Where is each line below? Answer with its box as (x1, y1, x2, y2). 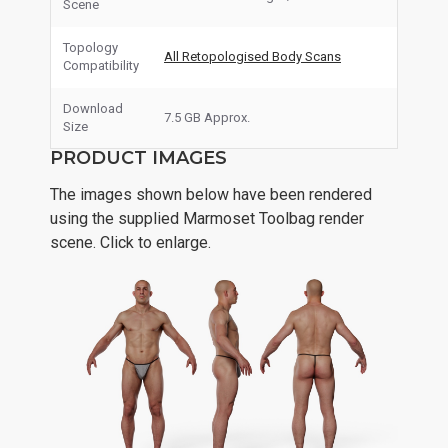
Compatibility (63, 58, 139, 73)
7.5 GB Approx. (164, 110, 253, 125)
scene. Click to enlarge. (50, 233, 211, 252)
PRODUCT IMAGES (50, 147, 227, 169)
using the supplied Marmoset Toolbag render (50, 209, 364, 228)
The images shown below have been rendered (50, 185, 372, 204)
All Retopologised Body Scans (164, 49, 341, 64)
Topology (63, 40, 118, 55)
